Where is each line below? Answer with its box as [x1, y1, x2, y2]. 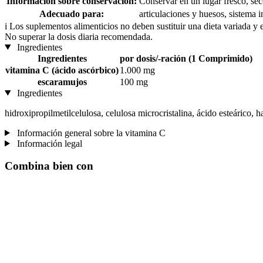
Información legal [14, 138, 82, 149]
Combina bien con [5, 160, 93, 173]
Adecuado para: [39, 8, 104, 19]
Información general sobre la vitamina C [14, 127, 166, 138]
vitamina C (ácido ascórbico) [5, 65, 119, 75]
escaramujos [37, 76, 87, 87]
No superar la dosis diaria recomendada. [5, 31, 153, 42]
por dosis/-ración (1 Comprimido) [120, 53, 252, 63]
